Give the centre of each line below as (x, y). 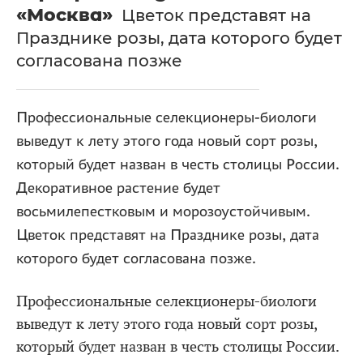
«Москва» (64, 15)
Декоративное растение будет (118, 188)
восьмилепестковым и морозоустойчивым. (163, 211)
